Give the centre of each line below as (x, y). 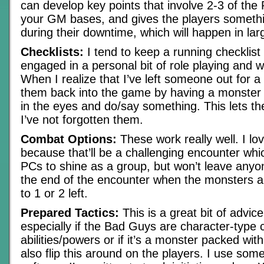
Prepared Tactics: (70, 213)
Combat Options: (69, 139)
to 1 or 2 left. (54, 193)
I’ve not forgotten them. (82, 120)
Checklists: (52, 52)
